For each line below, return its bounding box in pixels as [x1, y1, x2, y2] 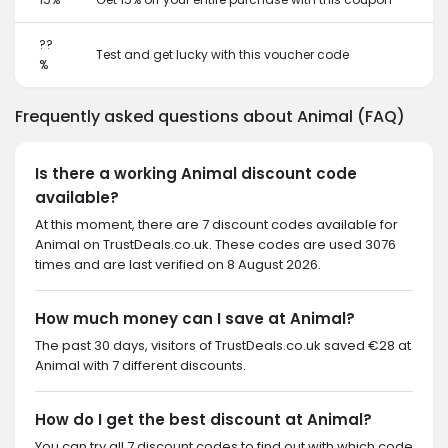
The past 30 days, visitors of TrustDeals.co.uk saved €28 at [35, 336, 411, 355]
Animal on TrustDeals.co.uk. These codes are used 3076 [35, 235, 396, 254]
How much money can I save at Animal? [35, 308, 355, 329]
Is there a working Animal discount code [35, 163, 357, 184]
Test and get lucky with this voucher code [96, 46, 349, 63]
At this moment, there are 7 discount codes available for [35, 215, 398, 234]
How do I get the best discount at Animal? [35, 409, 372, 430]
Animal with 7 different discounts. [35, 356, 246, 375]
